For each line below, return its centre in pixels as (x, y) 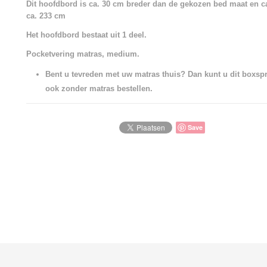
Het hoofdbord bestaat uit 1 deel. (86, 35)
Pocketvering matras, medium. (83, 54)
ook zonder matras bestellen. (99, 89)
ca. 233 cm (46, 16)
